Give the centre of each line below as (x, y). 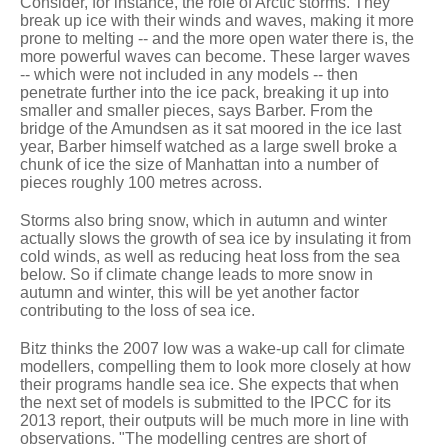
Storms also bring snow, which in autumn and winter (203, 220)
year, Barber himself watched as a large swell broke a (208, 146)
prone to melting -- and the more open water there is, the (217, 38)
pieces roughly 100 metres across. (141, 182)
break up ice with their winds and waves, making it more (217, 20)
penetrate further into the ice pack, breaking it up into (204, 92)
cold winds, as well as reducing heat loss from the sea (210, 256)
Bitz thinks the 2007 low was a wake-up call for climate (212, 348)
